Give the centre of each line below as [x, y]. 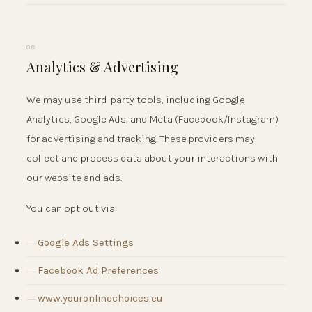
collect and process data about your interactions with [152, 158]
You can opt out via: [72, 208]
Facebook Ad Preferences [98, 271]
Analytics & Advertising [102, 66]
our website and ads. [74, 177]
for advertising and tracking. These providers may [141, 138]
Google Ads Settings [86, 242]
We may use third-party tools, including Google [136, 99]
